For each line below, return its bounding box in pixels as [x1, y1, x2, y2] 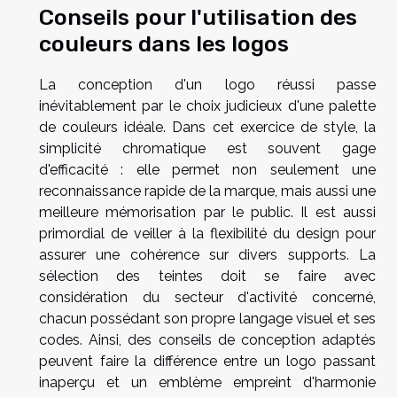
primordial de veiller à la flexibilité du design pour [39, 224, 376, 242]
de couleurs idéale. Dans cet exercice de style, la [39, 118, 376, 136]
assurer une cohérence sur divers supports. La [39, 245, 376, 263]
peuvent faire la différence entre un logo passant [39, 352, 376, 370]
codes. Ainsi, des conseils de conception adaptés [39, 331, 376, 348]
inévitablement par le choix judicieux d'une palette [39, 97, 376, 114]
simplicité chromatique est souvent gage [39, 139, 376, 157]
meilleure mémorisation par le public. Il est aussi [39, 203, 376, 221]
